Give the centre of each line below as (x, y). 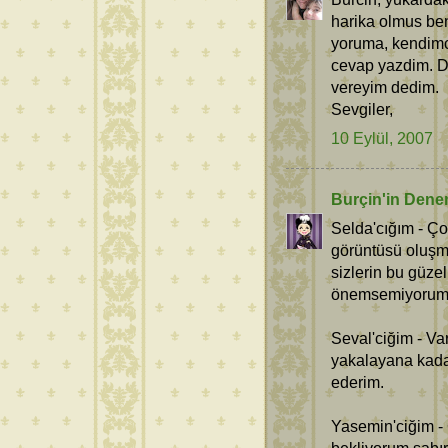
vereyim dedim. (385, 87)
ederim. (357, 381)
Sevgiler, (362, 109)
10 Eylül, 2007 (382, 137)
